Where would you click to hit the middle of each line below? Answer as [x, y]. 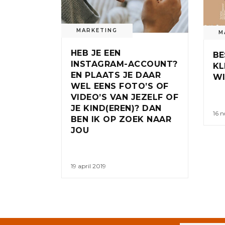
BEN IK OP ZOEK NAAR [121, 119]
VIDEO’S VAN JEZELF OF [125, 97]
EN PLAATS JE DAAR [116, 75]
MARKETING [97, 30]
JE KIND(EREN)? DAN [116, 108]
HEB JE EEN [96, 53]
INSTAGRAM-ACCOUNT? [124, 64]
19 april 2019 [88, 166]
